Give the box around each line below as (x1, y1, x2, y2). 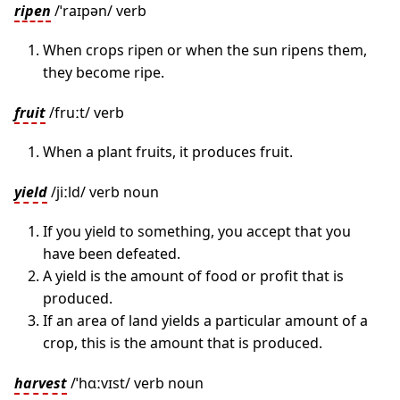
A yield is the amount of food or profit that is (43, 266, 344, 286)
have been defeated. (43, 244, 180, 263)
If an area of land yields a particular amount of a (43, 311, 368, 330)
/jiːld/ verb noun (47, 182, 159, 202)
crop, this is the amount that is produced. (43, 333, 322, 353)
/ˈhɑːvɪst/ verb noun (67, 373, 204, 393)
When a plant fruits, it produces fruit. (43, 142, 293, 162)
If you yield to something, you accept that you (43, 221, 351, 241)
